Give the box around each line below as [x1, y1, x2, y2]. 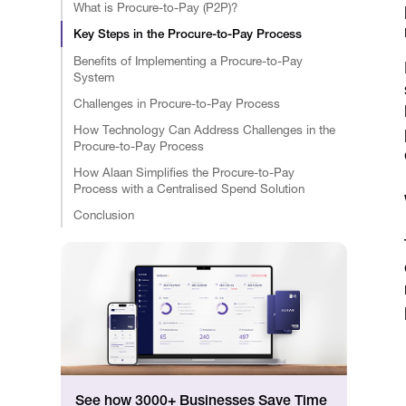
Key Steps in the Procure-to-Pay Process [73, 26, 303, 42]
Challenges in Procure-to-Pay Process [73, 95, 281, 111]
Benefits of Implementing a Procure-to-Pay [73, 53, 304, 68]
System [73, 69, 115, 84]
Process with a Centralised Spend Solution [73, 180, 305, 196]
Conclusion [73, 207, 135, 222]
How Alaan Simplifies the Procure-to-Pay [73, 164, 295, 179]
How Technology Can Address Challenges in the [73, 121, 336, 137]
